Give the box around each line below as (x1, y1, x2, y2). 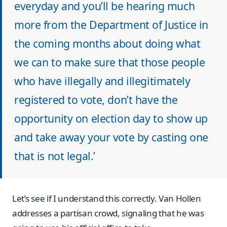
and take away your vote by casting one (14, 130, 208, 145)
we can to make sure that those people (14, 55, 205, 70)
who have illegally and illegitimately (14, 73, 191, 89)
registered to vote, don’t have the (14, 92, 178, 107)
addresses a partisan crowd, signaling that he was (12, 207, 204, 219)
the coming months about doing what (14, 36, 201, 51)
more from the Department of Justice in (14, 17, 208, 32)
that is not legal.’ (14, 148, 95, 164)
